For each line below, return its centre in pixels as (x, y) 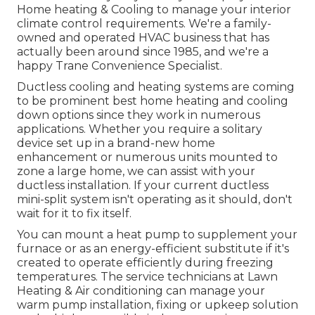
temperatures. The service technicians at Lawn (147, 276)
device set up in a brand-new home (116, 143)
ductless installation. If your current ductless (143, 185)
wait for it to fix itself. (74, 213)
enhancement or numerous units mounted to (147, 157)
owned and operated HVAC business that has (143, 37)
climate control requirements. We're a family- (144, 23)
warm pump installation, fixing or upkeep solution (157, 304)
